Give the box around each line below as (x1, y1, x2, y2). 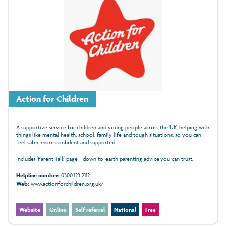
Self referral (75, 206, 105, 214)
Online (49, 206, 66, 214)
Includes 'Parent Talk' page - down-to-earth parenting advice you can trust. (16, 155, 195, 163)
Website (19, 206, 40, 214)
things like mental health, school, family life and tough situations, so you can (16, 131, 201, 139)
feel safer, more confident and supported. (16, 138, 116, 146)
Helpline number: (16, 171, 60, 179)
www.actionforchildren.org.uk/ (29, 180, 104, 188)
